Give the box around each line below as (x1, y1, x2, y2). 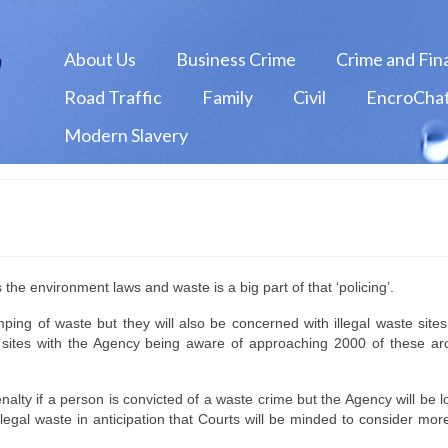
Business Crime (175, 48, 296, 70)
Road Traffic (63, 86, 162, 108)
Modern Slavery (63, 124, 188, 146)
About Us (63, 48, 136, 70)
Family (201, 86, 253, 108)
